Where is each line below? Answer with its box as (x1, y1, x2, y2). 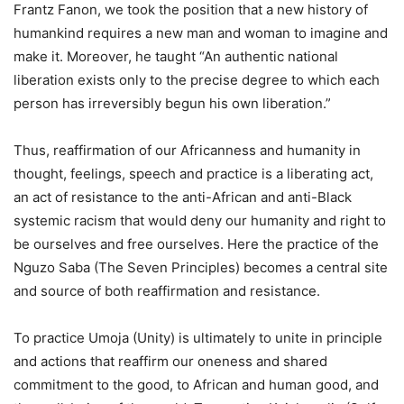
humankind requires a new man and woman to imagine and (14, 24, 388, 41)
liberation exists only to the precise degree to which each (14, 71, 380, 88)
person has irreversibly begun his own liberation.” (14, 95, 331, 112)
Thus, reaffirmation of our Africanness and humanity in (14, 142, 361, 159)
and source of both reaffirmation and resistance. (14, 282, 320, 299)
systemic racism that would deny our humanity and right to (14, 212, 386, 229)
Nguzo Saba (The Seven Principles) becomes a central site (14, 259, 388, 276)
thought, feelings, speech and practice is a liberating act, (14, 165, 373, 182)
